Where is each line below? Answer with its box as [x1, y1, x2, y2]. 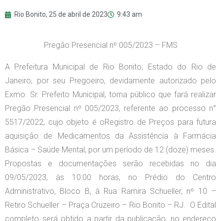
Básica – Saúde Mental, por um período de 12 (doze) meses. [5, 145, 216, 155]
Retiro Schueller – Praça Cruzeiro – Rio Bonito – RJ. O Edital [5, 200, 216, 210]
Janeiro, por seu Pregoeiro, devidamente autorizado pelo [5, 76, 216, 86]
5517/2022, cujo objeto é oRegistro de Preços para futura [5, 117, 216, 127]
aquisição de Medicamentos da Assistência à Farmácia [5, 131, 216, 141]
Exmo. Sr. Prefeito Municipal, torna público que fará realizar [5, 90, 216, 100]
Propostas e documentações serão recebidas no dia [5, 159, 216, 169]
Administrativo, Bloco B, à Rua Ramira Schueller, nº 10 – [5, 186, 216, 196]
